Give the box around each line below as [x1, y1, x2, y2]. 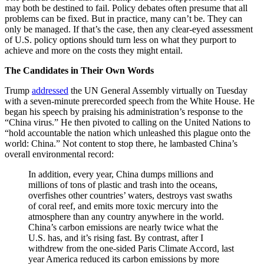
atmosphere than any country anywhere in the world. [28, 212, 224, 222]
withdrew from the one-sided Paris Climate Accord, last [28, 243, 234, 254]
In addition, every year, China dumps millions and [28, 169, 213, 180]
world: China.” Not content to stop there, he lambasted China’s [5, 138, 237, 149]
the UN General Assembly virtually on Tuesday [68, 85, 247, 96]
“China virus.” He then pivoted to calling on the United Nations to [5, 117, 250, 128]
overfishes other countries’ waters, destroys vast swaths [28, 190, 232, 201]
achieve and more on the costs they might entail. [5, 45, 183, 56]
